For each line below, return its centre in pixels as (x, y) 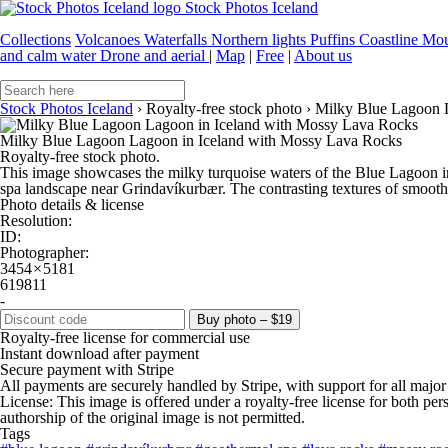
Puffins (334, 39)
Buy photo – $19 (244, 319)
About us (323, 55)
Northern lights (260, 39)
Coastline (390, 39)
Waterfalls (177, 39)
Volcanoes (109, 39)
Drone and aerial (154, 55)
